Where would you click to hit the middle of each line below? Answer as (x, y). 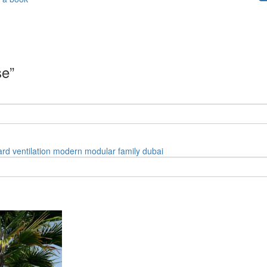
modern (68, 150)
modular (100, 150)
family (129, 150)
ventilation (32, 150)
